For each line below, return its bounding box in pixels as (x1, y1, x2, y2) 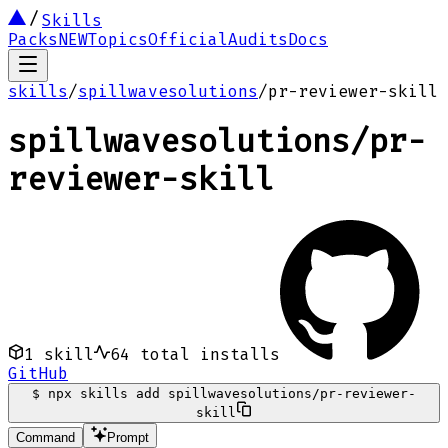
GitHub (8, 363, 68, 383)
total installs (130, 344, 280, 364)
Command (16, 429, 75, 445)
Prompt (107, 429, 149, 445)
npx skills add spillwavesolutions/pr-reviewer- (48, 385, 416, 401)
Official (148, 30, 228, 49)
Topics (88, 30, 148, 49)
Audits (228, 30, 288, 49)
